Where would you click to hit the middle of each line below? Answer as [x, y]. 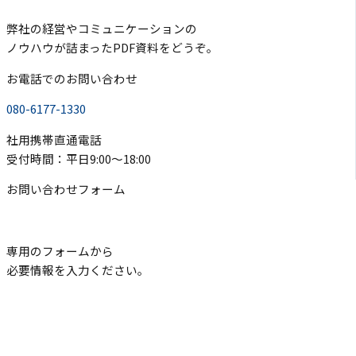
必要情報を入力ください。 [78, 269]
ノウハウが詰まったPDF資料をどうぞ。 [112, 48]
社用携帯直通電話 [54, 139]
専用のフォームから [60, 250]
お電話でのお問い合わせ [72, 78]
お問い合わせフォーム [66, 189]
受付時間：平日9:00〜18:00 [79, 158]
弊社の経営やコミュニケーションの [102, 29]
